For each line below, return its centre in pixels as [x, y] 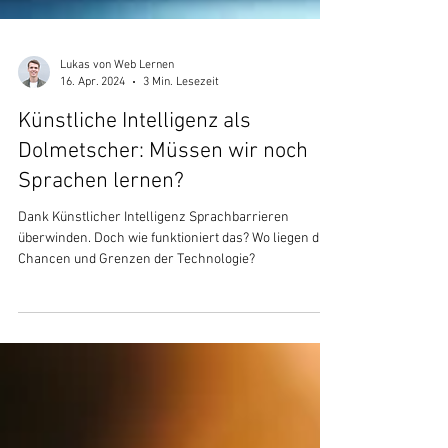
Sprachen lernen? [101, 259]
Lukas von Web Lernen [117, 143]
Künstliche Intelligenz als [134, 199]
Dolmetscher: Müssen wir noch [163, 229]
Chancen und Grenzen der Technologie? [136, 337]
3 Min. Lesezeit [181, 159]
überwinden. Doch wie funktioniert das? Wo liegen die [173, 316]
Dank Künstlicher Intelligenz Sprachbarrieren [153, 295]
